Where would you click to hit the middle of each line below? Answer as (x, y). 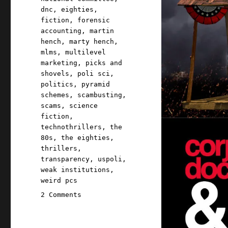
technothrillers (72, 127)
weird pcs (59, 181)
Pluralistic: (106, 205)
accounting (61, 31)
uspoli (110, 159)
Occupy (93, 216)
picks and (104, 63)
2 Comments (61, 195)
